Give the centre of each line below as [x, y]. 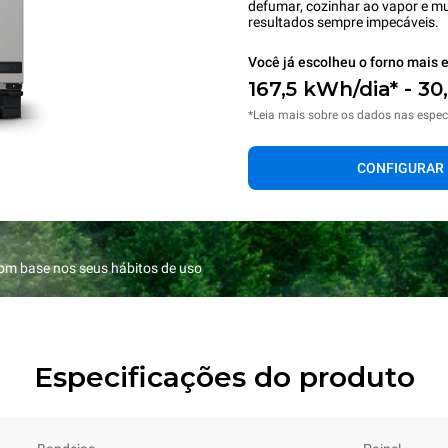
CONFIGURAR [400, 168]
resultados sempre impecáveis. [343, 22]
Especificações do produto [224, 377]
